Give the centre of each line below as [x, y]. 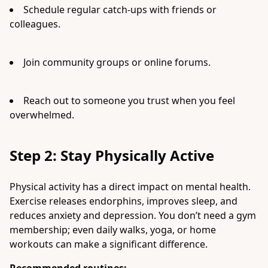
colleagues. [35, 24]
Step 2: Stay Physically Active [112, 155]
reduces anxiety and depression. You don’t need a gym [133, 215]
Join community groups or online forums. [117, 62]
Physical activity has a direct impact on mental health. [130, 187]
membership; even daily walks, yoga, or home [113, 230]
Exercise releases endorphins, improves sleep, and [124, 201]
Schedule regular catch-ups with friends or [120, 10]
